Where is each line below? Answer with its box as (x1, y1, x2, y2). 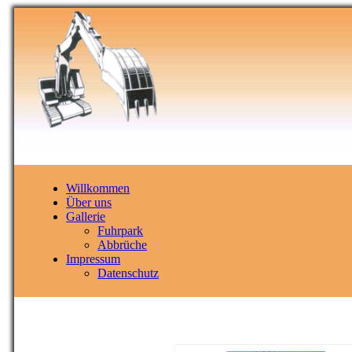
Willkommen (66, 181, 130, 195)
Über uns (66, 196, 112, 209)
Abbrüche (97, 238, 148, 251)
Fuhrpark (97, 224, 144, 237)
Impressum (66, 252, 121, 266)
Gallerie (66, 210, 106, 223)
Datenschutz (97, 266, 159, 280)
